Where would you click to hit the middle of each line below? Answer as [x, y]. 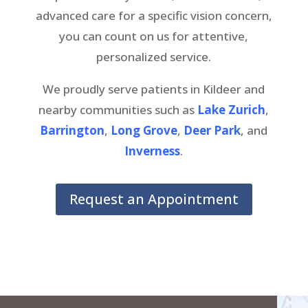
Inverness [153, 151]
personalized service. [154, 56]
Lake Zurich [230, 109]
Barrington [73, 130]
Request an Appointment [154, 199]
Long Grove [144, 130]
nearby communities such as [117, 109]
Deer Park [212, 130]
